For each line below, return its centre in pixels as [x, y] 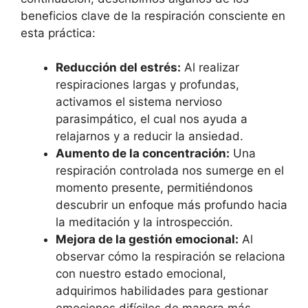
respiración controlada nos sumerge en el [170, 171]
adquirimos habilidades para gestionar [162, 291]
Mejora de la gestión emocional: [147, 240]
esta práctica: [58, 33]
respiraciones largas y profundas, [147, 85]
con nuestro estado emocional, [141, 274]
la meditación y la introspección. [144, 222]
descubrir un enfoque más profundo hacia [172, 205]
